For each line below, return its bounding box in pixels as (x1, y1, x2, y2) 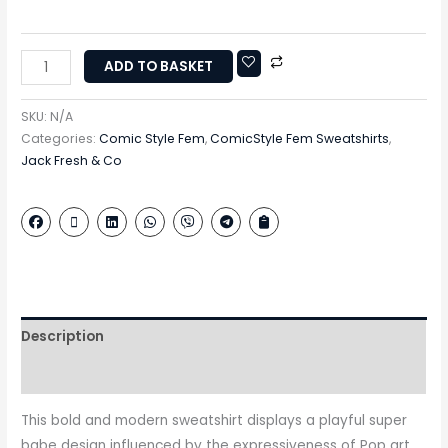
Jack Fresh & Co (21, 152, 123, 170)
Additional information (21, 365, 189, 385)
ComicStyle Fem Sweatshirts (210, 130, 390, 148)
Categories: (21, 130, 100, 148)
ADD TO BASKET (104, 57, 214, 77)
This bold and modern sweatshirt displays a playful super (21, 410, 408, 430)
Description (21, 326, 105, 346)
